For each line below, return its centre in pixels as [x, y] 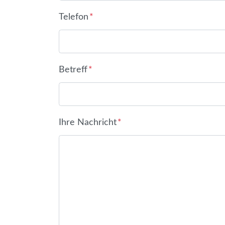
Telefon [74, 17]
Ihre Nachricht [88, 123]
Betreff [73, 70]
